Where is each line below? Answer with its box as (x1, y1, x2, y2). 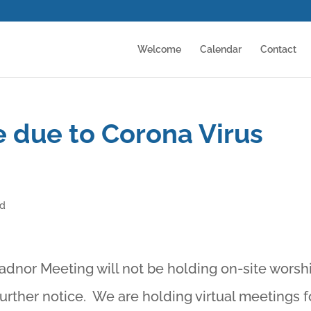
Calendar (199, 44, 242, 55)
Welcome (137, 44, 181, 55)
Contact (260, 44, 296, 55)
